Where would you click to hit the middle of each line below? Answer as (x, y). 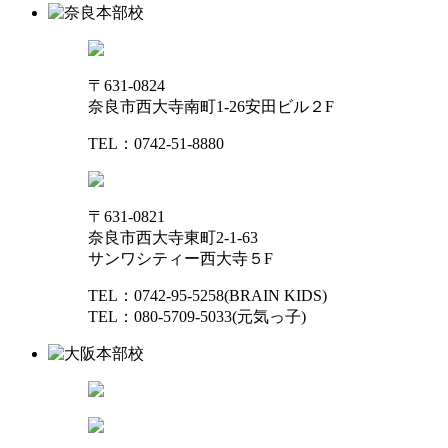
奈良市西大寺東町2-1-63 (173, 237)
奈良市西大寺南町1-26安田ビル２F (211, 106)
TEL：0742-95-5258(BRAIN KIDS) (207, 295)
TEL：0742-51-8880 (156, 143)
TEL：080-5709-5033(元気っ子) (197, 316)
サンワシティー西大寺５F (180, 258)
